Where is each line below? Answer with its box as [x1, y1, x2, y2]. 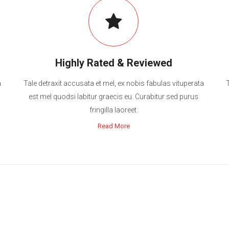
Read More [97, 122, 130, 130]
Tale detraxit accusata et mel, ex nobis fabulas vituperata [23, 79, 204, 87]
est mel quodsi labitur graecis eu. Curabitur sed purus [29, 93, 199, 101]
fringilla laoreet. [89, 106, 138, 114]
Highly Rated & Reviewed [55, 57, 172, 69]
